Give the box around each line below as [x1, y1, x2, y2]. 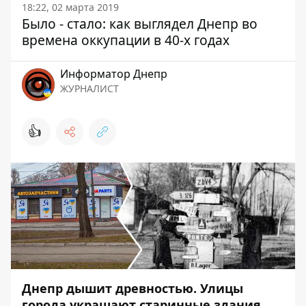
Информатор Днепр [60, 66, 167, 81]
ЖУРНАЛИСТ [60, 82, 119, 95]
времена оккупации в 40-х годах [22, 31, 229, 49]
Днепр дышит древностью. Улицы [22, 280, 243, 296]
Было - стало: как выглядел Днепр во [22, 14, 258, 33]
